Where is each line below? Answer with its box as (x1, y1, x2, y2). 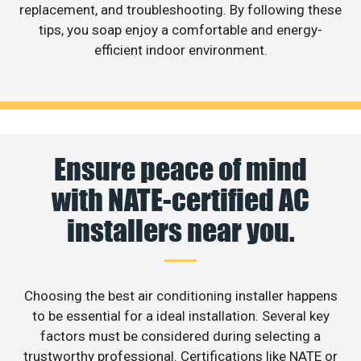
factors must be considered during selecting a (40, 327, 321, 344)
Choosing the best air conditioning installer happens (23, 287, 338, 304)
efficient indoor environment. (93, 42, 268, 59)
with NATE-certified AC (52, 181, 309, 218)
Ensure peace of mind (54, 151, 307, 187)
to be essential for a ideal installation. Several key (31, 307, 330, 324)
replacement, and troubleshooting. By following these (19, 2, 342, 19)
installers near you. (66, 212, 295, 248)
